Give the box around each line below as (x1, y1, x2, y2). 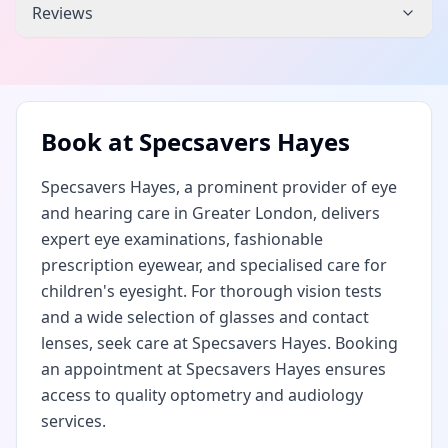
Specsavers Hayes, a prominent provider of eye (41, 176, 397, 198)
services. (41, 410, 106, 432)
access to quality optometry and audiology (41, 384, 363, 406)
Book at (41, 125, 139, 158)
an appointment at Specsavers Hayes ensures (41, 358, 386, 380)
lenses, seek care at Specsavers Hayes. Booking (41, 332, 398, 354)
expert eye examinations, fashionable (41, 228, 323, 250)
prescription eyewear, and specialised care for (41, 254, 387, 276)
